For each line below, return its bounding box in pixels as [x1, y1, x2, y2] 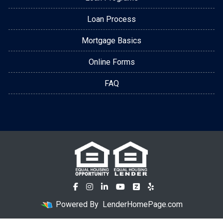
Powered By [54, 199, 101, 209]
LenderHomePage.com [103, 199, 183, 209]
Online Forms [88, 57, 135, 67]
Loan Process [87, 14, 136, 24]
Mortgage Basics [82, 35, 141, 45]
